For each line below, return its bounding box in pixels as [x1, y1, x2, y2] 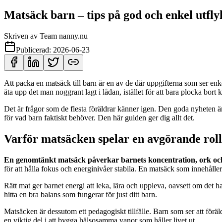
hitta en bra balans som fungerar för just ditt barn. [4, 190, 157, 199]
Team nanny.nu [40, 31, 88, 40]
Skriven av [4, 31, 40, 40]
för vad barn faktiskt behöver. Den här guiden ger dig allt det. [4, 113, 195, 122]
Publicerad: [16, 45, 53, 54]
